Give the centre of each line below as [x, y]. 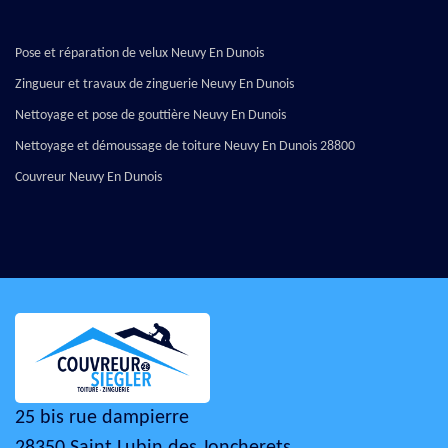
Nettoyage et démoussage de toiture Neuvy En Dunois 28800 [185, 146]
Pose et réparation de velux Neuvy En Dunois [139, 53]
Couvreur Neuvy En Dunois [88, 177]
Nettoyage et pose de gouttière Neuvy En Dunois [150, 115]
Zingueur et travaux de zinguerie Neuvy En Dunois [154, 84]
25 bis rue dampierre [102, 417]
